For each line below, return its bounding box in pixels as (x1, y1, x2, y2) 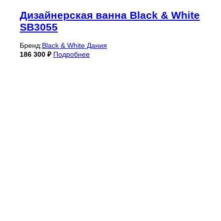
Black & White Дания (42, 41, 107, 49)
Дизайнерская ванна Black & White (20, 9, 200, 21)
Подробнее (53, 50, 90, 58)
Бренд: (20, 41, 42, 49)
